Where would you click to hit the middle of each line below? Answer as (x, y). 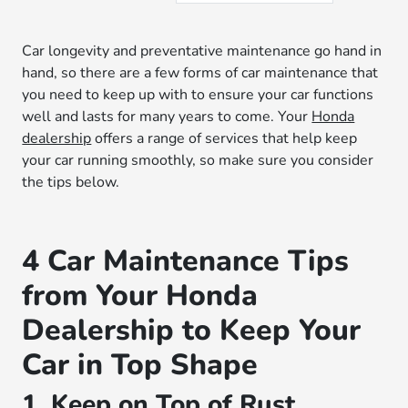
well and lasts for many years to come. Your (167, 117)
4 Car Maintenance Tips (186, 261)
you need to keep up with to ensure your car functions (198, 95)
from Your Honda (140, 296)
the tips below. (71, 182)
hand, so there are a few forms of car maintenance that (200, 73)
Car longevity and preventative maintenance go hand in (202, 51)
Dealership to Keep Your (192, 330)
